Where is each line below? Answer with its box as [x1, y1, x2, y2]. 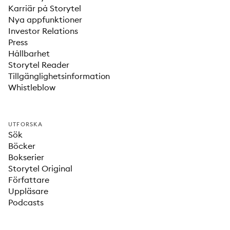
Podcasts [8, 197, 44, 207]
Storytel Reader [8, 60, 69, 70]
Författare [8, 175, 49, 185]
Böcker [8, 141, 35, 151]
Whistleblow [8, 82, 55, 92]
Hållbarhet [8, 48, 50, 59]
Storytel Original [8, 163, 72, 174]
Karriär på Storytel [8, 3, 81, 13]
